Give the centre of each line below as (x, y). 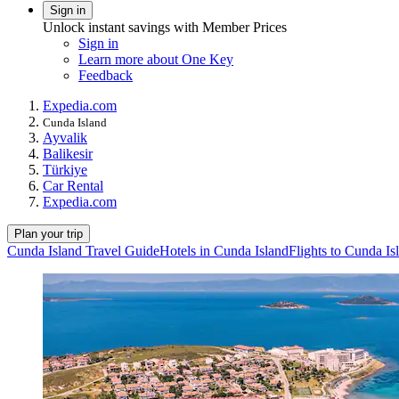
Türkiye (65, 169)
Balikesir (68, 153)
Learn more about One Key (156, 59)
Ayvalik (65, 137)
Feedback (106, 75)
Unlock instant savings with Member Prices (165, 27)
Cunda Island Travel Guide (83, 250)
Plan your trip (49, 233)
